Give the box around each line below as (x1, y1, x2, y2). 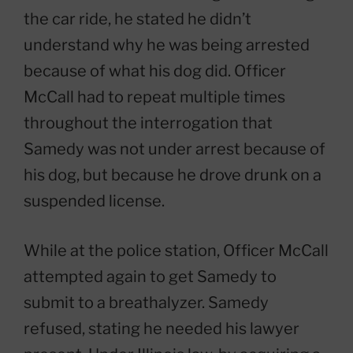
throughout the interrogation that (24, 113, 273, 132)
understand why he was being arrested (24, 35, 310, 54)
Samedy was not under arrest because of (24, 139, 325, 158)
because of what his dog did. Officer (24, 61, 286, 80)
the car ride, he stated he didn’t (24, 9, 251, 28)
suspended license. (24, 191, 165, 210)
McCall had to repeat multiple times (24, 87, 285, 106)
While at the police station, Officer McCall (24, 241, 329, 260)
